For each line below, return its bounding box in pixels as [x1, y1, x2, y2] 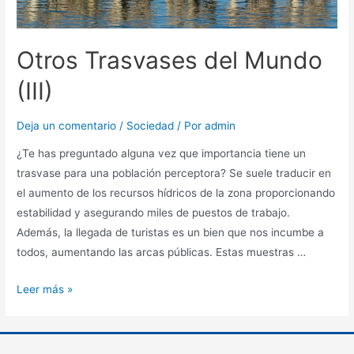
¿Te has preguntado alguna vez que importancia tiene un [17, 147, 307, 160]
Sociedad [126, 119, 175, 132]
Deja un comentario [17, 119, 117, 132]
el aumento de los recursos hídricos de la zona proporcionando [17, 186, 336, 200]
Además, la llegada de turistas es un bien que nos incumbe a [17, 226, 325, 239]
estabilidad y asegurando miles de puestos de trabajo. [17, 206, 291, 220]
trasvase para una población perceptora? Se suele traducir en [17, 167, 332, 180]
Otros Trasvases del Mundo [17, 45, 323, 74]
